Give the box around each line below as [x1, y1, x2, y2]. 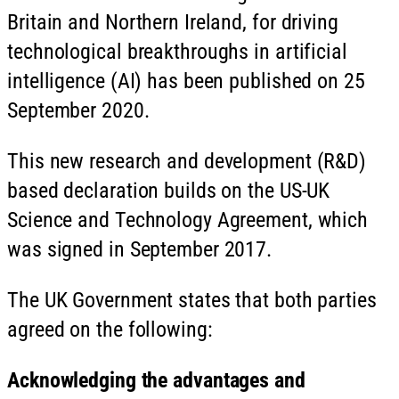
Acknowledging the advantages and [7, 367, 305, 393]
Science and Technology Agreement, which [7, 207, 369, 232]
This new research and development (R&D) [7, 148, 367, 174]
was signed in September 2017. [7, 236, 273, 262]
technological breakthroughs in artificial [7, 38, 347, 64]
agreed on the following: [7, 316, 213, 342]
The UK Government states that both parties [7, 287, 377, 313]
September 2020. [7, 97, 150, 123]
